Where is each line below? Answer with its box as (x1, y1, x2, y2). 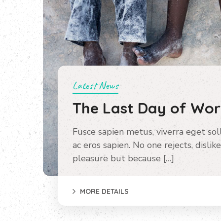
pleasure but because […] (73, 152, 174, 164)
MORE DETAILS (80, 186, 129, 196)
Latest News (73, 78, 118, 92)
